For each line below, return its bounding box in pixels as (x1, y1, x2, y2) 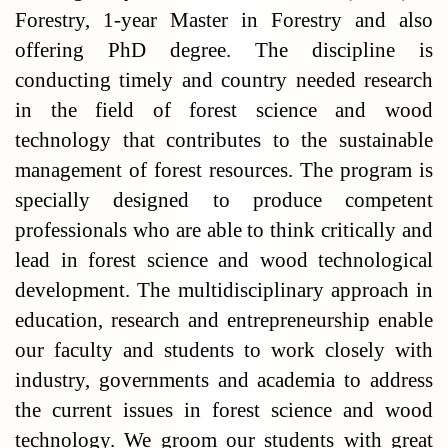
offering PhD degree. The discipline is (15, 38, 433, 62)
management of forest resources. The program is (15, 158, 433, 182)
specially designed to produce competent (15, 188, 433, 212)
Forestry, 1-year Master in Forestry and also (15, 8, 433, 32)
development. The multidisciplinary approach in (15, 278, 433, 302)
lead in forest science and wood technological (15, 248, 433, 272)
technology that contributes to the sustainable (15, 128, 433, 152)
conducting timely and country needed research (15, 68, 433, 92)
